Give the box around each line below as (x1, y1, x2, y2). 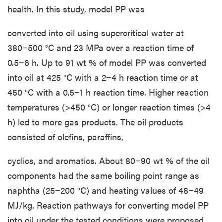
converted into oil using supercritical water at (7, 26, 184, 39)
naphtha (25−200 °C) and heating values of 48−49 (7, 183, 204, 196)
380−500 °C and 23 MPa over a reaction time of (7, 41, 194, 54)
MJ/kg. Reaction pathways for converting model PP (7, 198, 209, 211)
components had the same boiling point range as (7, 168, 199, 181)
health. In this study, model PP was (7, 2, 145, 15)
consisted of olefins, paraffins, (7, 130, 123, 143)
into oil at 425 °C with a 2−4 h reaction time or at (7, 70, 198, 83)
